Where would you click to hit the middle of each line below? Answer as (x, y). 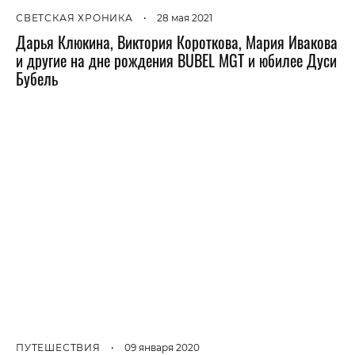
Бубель (37, 79)
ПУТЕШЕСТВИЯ (58, 347)
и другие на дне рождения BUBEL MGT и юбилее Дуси (176, 61)
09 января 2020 (162, 347)
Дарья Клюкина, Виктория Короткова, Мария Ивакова (177, 42)
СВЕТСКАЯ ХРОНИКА (74, 18)
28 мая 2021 (184, 18)
